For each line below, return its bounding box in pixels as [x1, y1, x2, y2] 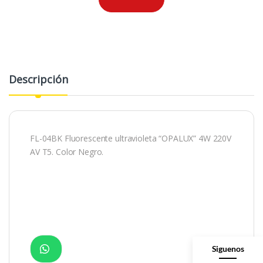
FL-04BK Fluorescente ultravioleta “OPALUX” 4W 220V [30, 132, 231, 144]
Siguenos [211, 243, 244, 254]
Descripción [9, 72, 68, 86]
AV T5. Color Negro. [30, 146, 104, 157]
